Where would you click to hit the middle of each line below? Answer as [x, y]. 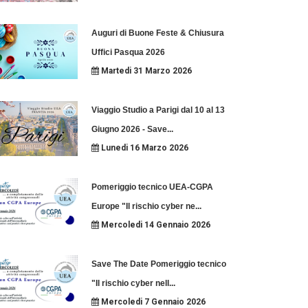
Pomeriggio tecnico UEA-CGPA [152, 187]
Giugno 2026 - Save [129, 129]
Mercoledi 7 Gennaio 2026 [152, 302]
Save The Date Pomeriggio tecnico [158, 264]
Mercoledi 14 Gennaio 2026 [154, 225]
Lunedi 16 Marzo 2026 [143, 148]
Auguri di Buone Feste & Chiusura [157, 33]
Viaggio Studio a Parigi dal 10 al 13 [158, 110]
